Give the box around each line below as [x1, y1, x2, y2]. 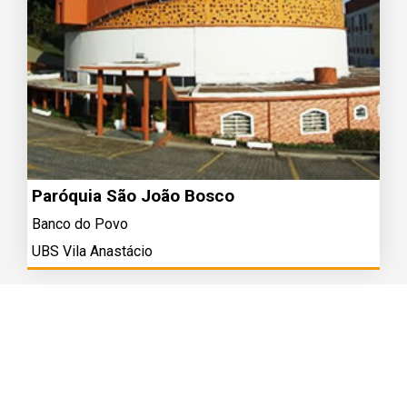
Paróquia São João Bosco [32, 185, 234, 206]
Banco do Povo [32, 215, 128, 233]
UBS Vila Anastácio [32, 243, 153, 260]
